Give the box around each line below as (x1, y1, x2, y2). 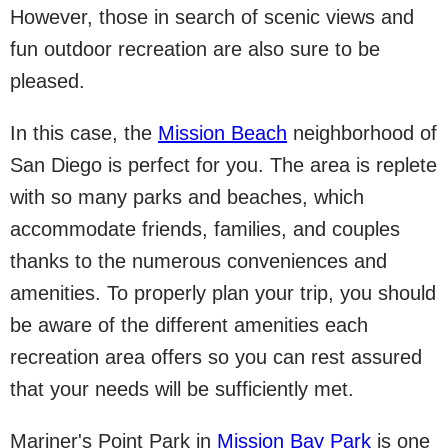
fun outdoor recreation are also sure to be (10, 38, 380, 60)
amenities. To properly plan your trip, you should (10, 282, 436, 304)
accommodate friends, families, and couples (10, 218, 400, 240)
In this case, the (10, 122, 158, 144)
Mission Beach (158, 122, 287, 144)
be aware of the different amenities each (10, 314, 368, 336)
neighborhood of (287, 122, 437, 144)
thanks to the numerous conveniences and (10, 250, 387, 272)
